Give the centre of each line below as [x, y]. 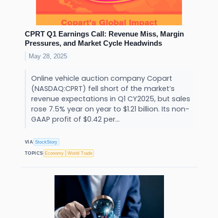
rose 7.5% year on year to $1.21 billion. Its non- [110, 109]
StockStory [46, 142]
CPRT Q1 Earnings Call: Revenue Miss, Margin [104, 34]
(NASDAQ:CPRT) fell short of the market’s [103, 89]
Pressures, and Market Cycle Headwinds [93, 43]
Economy [54, 154]
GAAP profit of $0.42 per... [76, 119]
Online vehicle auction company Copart [101, 79]
